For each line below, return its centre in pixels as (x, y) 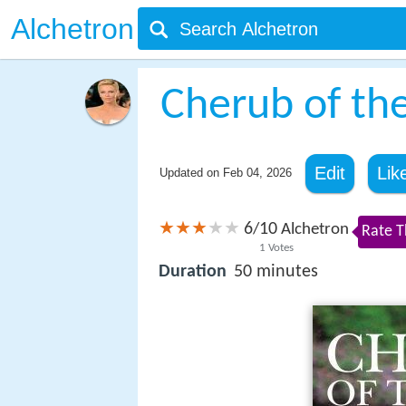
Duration (193, 272)
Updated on (191, 173)
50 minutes (276, 272)
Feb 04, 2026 (257, 173)
